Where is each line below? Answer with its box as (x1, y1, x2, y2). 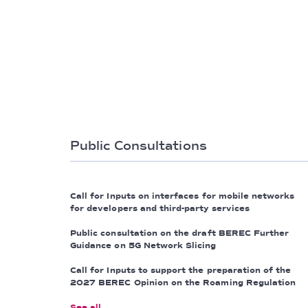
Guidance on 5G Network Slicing (70, 241, 217, 251)
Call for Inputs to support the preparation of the (70, 265, 291, 276)
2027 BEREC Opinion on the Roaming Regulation (70, 278, 296, 288)
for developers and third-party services (70, 203, 250, 214)
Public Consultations (70, 138, 207, 153)
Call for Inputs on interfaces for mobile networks (70, 191, 295, 201)
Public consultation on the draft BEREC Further (70, 228, 289, 239)
